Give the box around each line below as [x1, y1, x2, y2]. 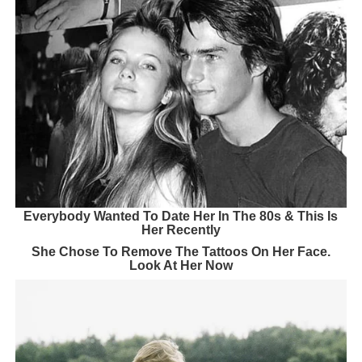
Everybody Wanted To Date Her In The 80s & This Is [23, 208, 339, 223]
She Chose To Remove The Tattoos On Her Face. [31, 245, 330, 259]
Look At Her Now [128, 259, 233, 273]
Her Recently [141, 222, 221, 237]
